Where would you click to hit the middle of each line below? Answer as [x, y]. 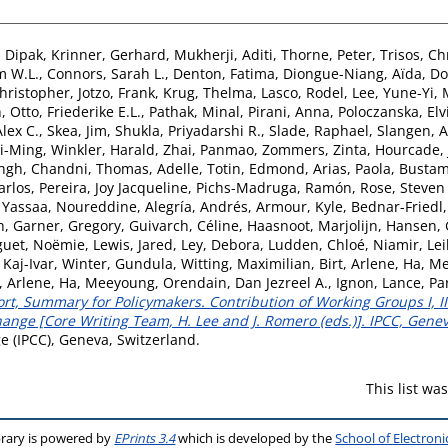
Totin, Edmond [256, 168]
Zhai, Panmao [208, 149]
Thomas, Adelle [147, 168]
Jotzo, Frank [116, 92]
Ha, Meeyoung [107, 282]
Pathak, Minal [194, 111]
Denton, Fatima [224, 73]
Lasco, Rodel [302, 92]
